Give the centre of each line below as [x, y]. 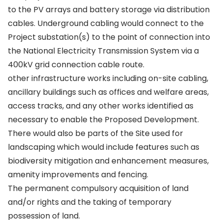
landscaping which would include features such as [104, 147]
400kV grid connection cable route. [76, 65]
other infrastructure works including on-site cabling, [108, 78]
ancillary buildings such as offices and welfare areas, [108, 92]
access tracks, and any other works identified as [101, 106]
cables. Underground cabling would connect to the [106, 23]
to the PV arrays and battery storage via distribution [109, 10]
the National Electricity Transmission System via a [103, 51]
